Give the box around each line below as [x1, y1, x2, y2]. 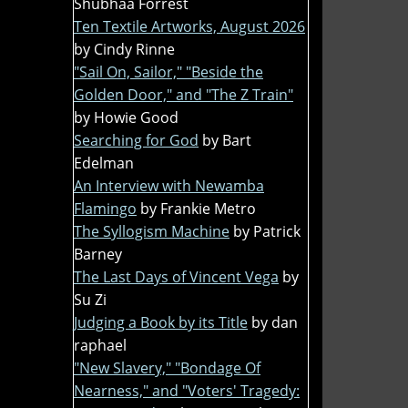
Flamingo [74, 198, 137, 219]
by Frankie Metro [140, 198, 256, 219]
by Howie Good [74, 107, 178, 127]
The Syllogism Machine [74, 220, 229, 241]
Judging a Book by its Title [74, 311, 248, 332]
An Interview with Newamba [74, 175, 264, 196]
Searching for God [74, 129, 199, 150]
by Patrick [233, 220, 301, 241]
